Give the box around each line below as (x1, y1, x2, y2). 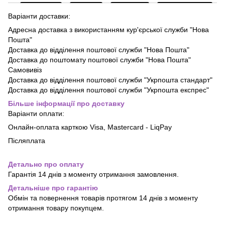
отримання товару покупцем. (8, 204, 104, 212)
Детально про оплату (8, 160, 84, 169)
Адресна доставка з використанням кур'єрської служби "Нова (8, 26, 209, 34)
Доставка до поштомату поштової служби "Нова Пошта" (8, 56, 191, 64)
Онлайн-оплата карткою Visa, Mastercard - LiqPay (8, 123, 172, 132)
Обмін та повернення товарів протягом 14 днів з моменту (8, 194, 198, 202)
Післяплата (8, 137, 45, 145)
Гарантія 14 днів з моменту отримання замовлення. (8, 170, 179, 179)
